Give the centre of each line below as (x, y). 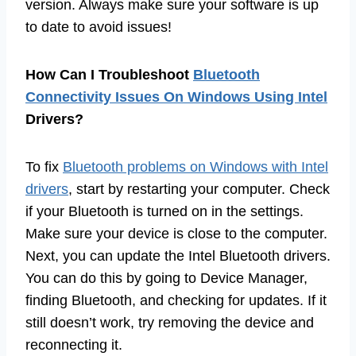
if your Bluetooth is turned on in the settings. (164, 211)
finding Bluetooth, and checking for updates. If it (176, 300)
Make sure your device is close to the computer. (176, 233)
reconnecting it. (74, 344)
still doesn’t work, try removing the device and (170, 322)
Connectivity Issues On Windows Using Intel (176, 97)
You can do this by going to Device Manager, (166, 278)
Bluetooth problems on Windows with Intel (195, 166)
